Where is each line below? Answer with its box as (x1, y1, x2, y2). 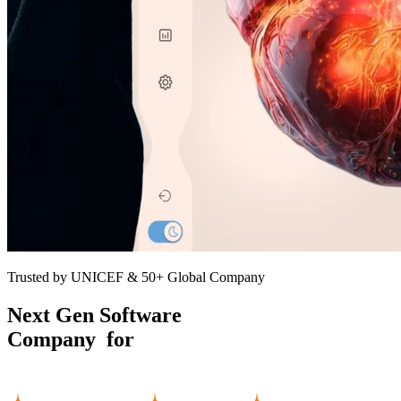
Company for (7, 327, 140, 351)
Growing (140, 327, 221, 351)
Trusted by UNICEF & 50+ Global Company (7, 269, 265, 285)
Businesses (7, 351, 103, 375)
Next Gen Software (7, 303, 182, 327)
